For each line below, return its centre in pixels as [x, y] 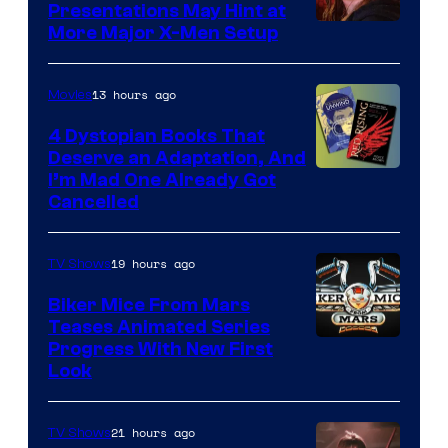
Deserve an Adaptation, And [177, 158]
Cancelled [93, 202]
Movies [70, 95]
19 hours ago [153, 264]
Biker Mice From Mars [149, 305]
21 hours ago [153, 433]
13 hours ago [134, 95]
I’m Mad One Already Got [162, 180]
